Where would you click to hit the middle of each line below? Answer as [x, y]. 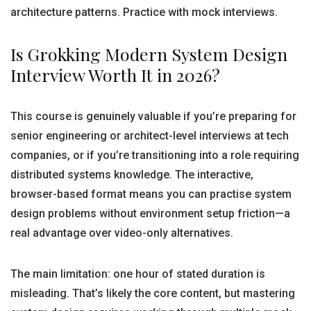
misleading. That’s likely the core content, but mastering [153, 293]
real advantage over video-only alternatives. [122, 233]
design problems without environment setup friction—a [150, 213]
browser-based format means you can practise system [151, 194]
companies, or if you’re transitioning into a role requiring [155, 155]
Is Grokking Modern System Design [149, 54]
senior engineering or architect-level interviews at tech [150, 136]
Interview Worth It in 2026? [115, 75]
